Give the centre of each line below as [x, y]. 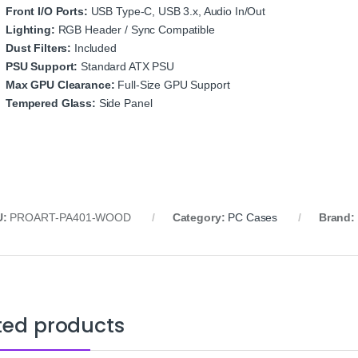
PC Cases [253, 218]
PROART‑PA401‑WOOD [70, 218]
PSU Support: [42, 67]
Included [94, 48]
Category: [200, 218]
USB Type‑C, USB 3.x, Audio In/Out [177, 12]
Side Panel [124, 103]
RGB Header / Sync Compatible [135, 30]
